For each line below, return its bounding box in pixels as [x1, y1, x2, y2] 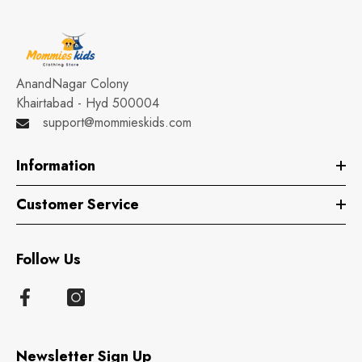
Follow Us [16, 248, 81, 270]
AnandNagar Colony [16, 74, 128, 93]
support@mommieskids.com [43, 112, 192, 132]
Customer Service [16, 193, 139, 215]
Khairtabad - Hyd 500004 [16, 93, 159, 112]
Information [16, 154, 95, 176]
